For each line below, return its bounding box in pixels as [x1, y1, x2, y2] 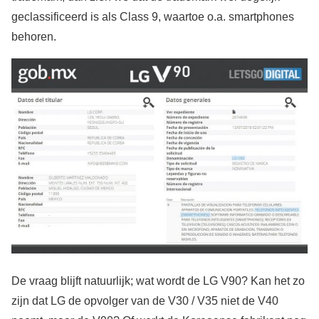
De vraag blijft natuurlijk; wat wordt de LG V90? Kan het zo [11, 275, 305, 288]
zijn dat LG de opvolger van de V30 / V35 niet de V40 [11, 295, 278, 308]
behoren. [11, 31, 56, 43]
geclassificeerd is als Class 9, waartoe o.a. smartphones [11, 11, 294, 23]
